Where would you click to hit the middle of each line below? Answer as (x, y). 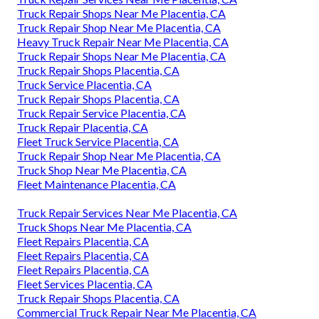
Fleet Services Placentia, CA (85, 283)
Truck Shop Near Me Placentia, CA (102, 169)
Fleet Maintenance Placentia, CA (96, 184)
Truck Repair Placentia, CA (83, 127)
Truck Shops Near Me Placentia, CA (104, 226)
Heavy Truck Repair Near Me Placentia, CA (123, 41)
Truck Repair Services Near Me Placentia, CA (127, 212)
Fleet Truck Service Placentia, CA (98, 141)
